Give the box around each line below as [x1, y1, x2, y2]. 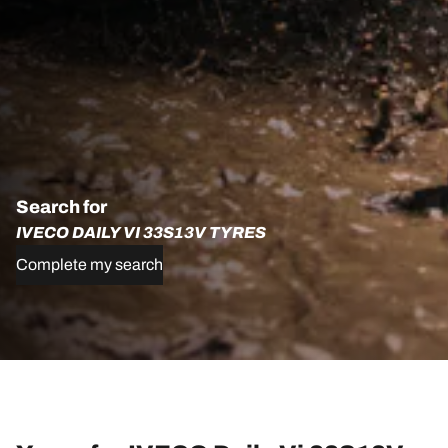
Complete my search [16, 256, 163, 273]
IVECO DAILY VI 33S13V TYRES [16, 224, 266, 241]
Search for [16, 197, 107, 217]
